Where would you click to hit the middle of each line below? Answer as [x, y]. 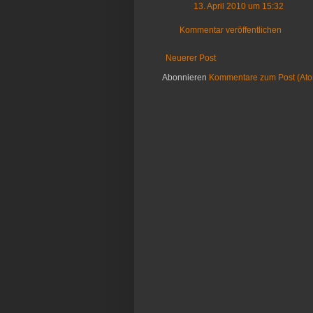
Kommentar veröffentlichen [231, 30]
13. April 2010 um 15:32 [239, 7]
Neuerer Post [191, 58]
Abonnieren [185, 78]
